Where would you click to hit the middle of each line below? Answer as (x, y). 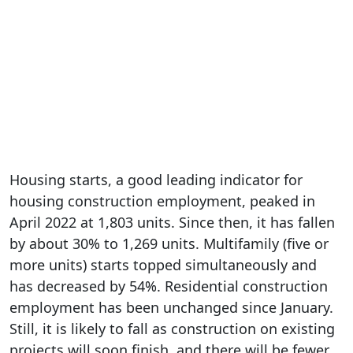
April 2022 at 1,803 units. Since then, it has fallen (172, 222)
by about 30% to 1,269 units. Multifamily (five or (169, 243)
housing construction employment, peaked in (162, 201)
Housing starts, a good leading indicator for (156, 179)
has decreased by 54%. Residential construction (169, 286)
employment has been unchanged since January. (171, 307)
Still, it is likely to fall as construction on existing (172, 328)
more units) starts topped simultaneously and (163, 264)
